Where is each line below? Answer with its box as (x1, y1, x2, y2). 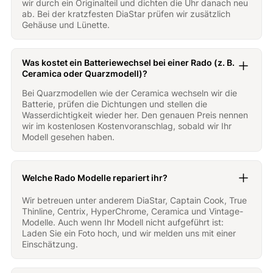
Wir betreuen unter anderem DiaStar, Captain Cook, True (22, 194, 247, 205)
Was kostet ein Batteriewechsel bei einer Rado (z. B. (22, 57, 235, 68)
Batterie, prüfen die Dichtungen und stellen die (22, 98, 208, 109)
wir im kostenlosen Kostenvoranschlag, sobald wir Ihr (22, 120, 232, 131)
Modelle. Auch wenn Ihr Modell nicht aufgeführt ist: (22, 216, 224, 227)
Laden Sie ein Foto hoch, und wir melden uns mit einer (22, 227, 236, 238)
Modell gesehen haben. (22, 131, 115, 142)
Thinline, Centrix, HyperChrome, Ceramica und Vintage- (22, 205, 244, 216)
